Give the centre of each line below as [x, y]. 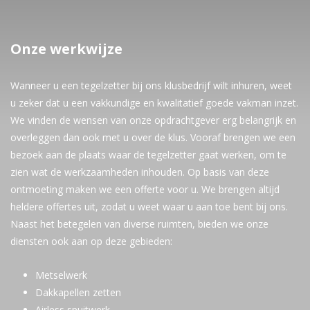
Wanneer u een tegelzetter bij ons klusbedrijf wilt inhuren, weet [151, 85]
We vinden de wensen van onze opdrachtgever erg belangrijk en [153, 120]
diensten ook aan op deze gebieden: [91, 241]
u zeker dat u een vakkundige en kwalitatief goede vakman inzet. [154, 103]
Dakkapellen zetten [78, 292]
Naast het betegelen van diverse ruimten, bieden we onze [139, 224]
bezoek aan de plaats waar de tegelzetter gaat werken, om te [148, 155]
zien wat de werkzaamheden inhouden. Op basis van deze [140, 172]
